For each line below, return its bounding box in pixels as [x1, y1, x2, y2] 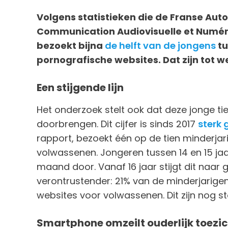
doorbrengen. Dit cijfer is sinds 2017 [37, 118, 198, 130]
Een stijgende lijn [37, 80, 124, 95]
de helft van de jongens [105, 39, 216, 52]
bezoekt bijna [37, 39, 105, 52]
